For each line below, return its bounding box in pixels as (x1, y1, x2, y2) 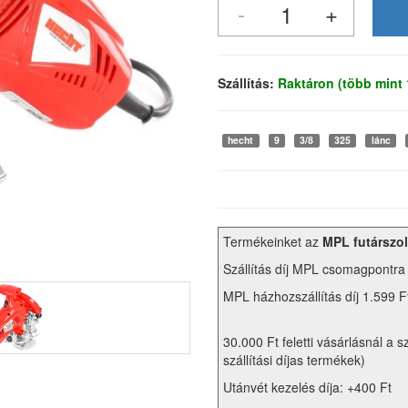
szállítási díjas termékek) (223, 351, 365, 370)
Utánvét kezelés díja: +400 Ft (223, 378, 392, 397)
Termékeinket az (223, 232, 322, 251)
